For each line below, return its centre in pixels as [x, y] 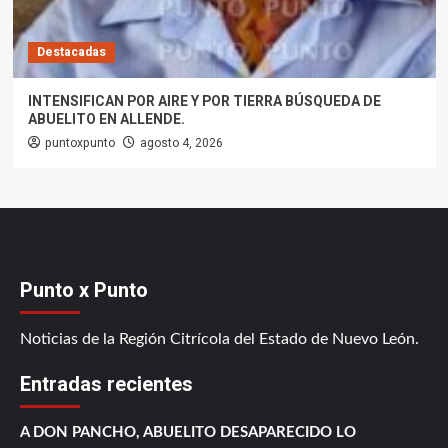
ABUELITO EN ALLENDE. [106, 119]
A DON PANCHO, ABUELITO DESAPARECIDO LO [188, 432]
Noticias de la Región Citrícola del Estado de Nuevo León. [219, 338]
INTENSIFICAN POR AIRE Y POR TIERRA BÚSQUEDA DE [204, 101]
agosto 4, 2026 [181, 142]
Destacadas [71, 51]
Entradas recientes [106, 384]
